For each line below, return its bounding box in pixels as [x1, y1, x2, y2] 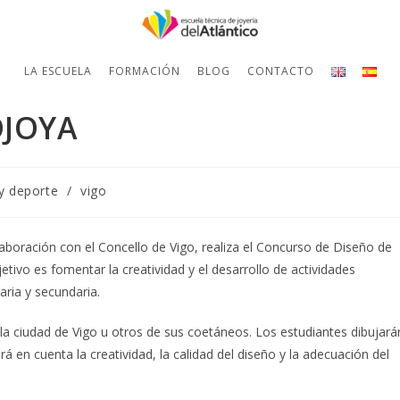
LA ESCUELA [24, 63, 92, 79]
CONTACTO [247, 63, 314, 79]
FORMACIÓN [109, 63, 180, 79]
